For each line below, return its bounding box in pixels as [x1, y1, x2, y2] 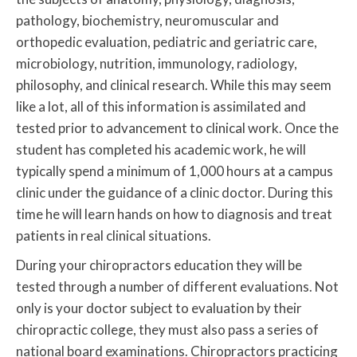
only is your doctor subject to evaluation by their [16, 300, 302, 317]
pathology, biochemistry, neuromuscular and [16, 12, 279, 29]
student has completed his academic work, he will [16, 141, 306, 159]
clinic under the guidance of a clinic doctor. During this [16, 184, 333, 202]
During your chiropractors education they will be [16, 257, 302, 274]
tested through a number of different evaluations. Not [16, 278, 339, 296]
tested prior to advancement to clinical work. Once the [16, 120, 339, 137]
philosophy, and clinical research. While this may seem [16, 76, 331, 94]
